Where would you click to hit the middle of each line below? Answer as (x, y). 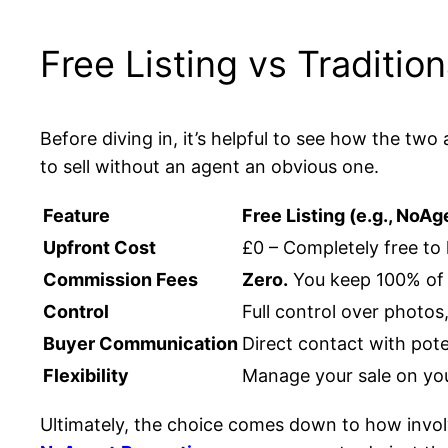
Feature (76, 216)
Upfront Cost (99, 248)
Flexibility (86, 376)
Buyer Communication (140, 344)
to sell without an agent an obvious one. (209, 167)
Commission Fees (120, 280)
